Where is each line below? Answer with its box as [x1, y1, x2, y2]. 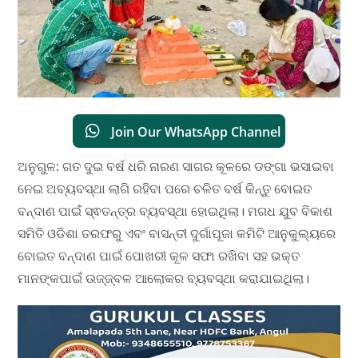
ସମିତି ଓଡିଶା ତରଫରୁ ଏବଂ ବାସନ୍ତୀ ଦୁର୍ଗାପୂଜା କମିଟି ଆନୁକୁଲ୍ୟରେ [18, 224, 336, 242]
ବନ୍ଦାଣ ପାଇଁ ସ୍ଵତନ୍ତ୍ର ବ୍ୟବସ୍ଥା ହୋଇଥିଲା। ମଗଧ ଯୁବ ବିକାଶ [18, 201, 333, 220]
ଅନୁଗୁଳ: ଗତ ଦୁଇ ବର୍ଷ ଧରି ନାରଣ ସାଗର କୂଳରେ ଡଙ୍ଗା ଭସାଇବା [18, 157, 335, 175]
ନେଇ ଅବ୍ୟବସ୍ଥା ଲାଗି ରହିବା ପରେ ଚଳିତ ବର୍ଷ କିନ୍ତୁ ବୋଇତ [18, 179, 312, 197]
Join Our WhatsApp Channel [108, 122, 280, 141]
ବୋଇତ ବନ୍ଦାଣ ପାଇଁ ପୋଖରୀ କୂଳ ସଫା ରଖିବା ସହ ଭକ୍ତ [18, 246, 300, 265]
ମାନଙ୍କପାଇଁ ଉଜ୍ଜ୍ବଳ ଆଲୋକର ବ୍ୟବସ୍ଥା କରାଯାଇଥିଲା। [18, 268, 310, 287]
